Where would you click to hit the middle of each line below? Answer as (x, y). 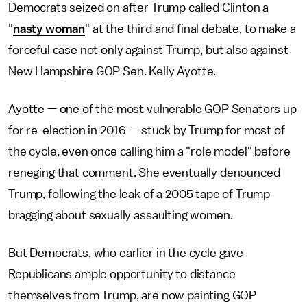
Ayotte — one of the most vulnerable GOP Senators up (152, 109)
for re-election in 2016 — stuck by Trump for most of (147, 130)
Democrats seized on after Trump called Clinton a (139, 8)
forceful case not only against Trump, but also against (148, 50)
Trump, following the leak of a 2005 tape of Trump (139, 194)
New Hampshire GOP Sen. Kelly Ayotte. (112, 71)
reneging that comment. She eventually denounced (144, 173)
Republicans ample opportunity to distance (122, 274)
